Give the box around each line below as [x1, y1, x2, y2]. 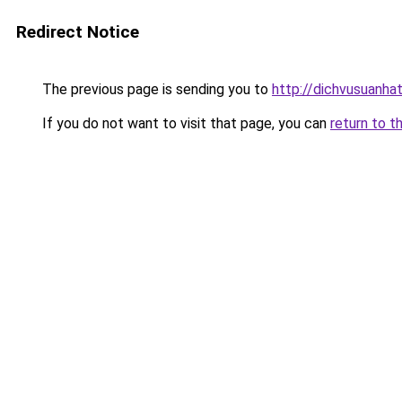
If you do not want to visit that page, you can [39, 115, 330, 132]
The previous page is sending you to [39, 81, 272, 98]
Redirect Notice [16, 22, 139, 42]
